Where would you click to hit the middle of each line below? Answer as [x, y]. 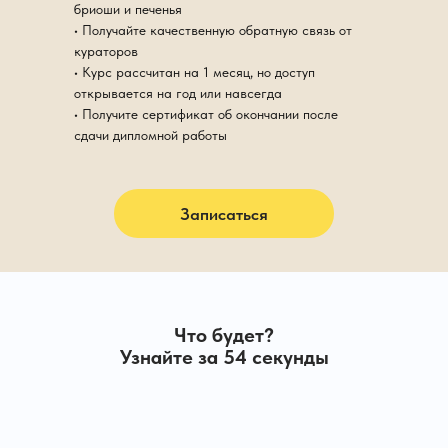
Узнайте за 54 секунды [224, 357]
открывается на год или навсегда [178, 93]
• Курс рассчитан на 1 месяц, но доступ [194, 72]
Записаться [224, 213]
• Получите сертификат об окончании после [206, 114]
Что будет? [224, 335]
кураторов [106, 51]
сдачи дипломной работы [150, 135]
